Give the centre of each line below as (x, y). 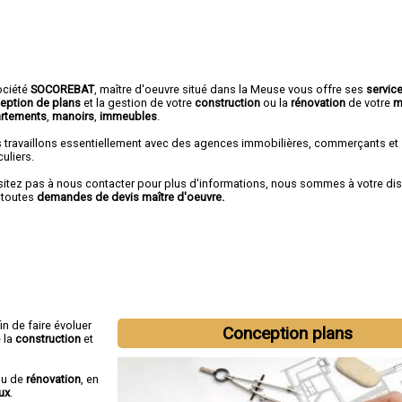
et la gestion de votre (138, 102)
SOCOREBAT (63, 89)
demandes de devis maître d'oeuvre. (131, 197)
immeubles (129, 116)
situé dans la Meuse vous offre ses (273, 89)
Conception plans (287, 333)
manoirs (74, 116)
